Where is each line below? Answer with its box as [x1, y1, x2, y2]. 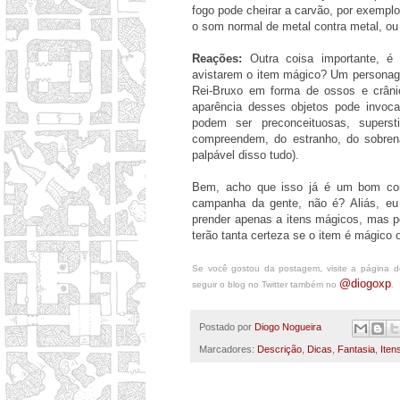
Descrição [257, 343, 302, 354]
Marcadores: [199, 343, 257, 354]
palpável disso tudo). [192, 148, 299, 162]
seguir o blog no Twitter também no [192, 279, 339, 290]
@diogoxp [339, 277, 391, 291]
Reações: [192, 52, 242, 66]
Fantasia [337, 343, 375, 354]
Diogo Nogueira [254, 321, 321, 333]
